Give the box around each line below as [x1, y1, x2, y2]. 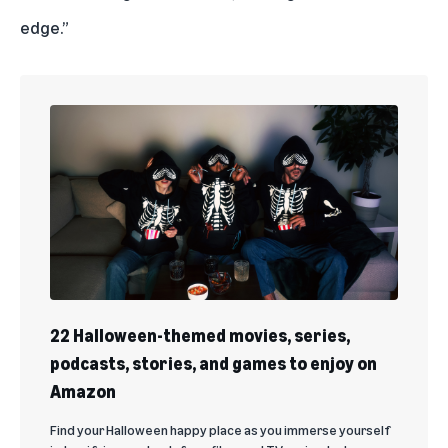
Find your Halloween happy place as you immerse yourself [50, 421, 390, 439]
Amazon [50, 380, 116, 403]
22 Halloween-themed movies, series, [50, 324, 350, 347]
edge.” [20, 15, 69, 38]
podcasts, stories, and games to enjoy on [50, 352, 377, 375]
